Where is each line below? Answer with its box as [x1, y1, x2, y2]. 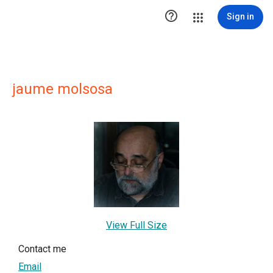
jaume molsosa [12, 80, 113, 97]
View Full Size [106, 219, 167, 231]
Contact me [18, 243, 66, 255]
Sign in [227, 12, 254, 21]
